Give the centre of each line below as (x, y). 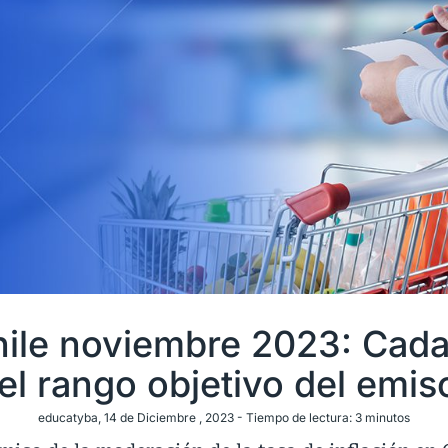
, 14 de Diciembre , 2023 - (172, 417)
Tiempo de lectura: (299, 417)
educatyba (68, 417)
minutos (387, 417)
